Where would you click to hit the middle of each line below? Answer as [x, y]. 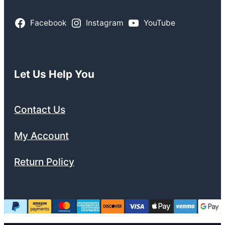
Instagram [105, 23]
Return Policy [44, 161]
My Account [41, 135]
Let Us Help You [54, 74]
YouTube [159, 23]
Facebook [48, 23]
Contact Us [40, 109]
